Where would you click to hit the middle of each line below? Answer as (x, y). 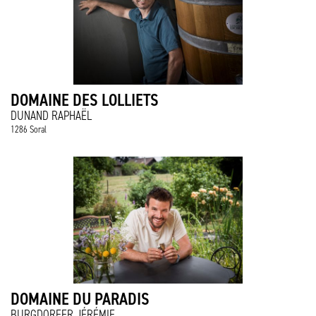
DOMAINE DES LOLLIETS (85, 100)
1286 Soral (29, 129)
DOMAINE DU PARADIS (80, 299)
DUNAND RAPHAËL (51, 116)
